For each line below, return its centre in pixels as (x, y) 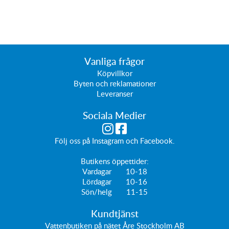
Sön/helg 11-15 (114, 192)
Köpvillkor (114, 73)
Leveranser (114, 94)
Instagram (108, 141)
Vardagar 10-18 (114, 171)
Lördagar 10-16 (114, 182)
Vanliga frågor (114, 62)
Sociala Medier (114, 116)
